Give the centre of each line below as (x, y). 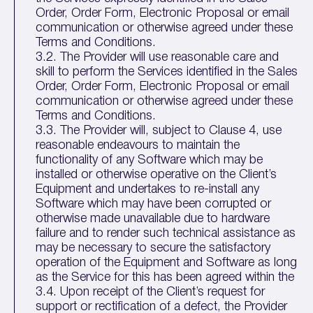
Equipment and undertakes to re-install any (148, 189)
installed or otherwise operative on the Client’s (156, 175)
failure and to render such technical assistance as (166, 233)
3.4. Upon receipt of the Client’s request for (151, 292)
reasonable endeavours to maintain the (138, 145)
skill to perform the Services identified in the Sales (167, 72)
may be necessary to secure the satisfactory (153, 248)
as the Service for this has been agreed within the (165, 277)
